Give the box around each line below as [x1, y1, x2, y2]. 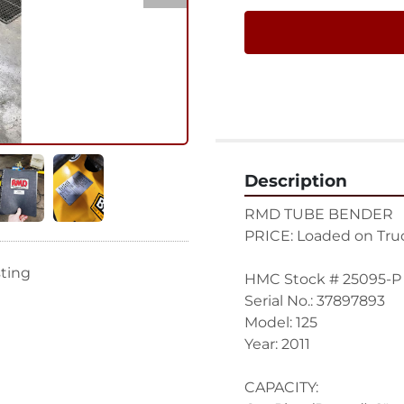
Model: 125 [244, 314, 317, 331]
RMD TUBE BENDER [244, 206, 393, 223]
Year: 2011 [244, 335, 310, 353]
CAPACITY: [244, 379, 318, 396]
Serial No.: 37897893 [244, 292, 385, 309]
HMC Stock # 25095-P [244, 271, 401, 288]
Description [244, 170, 347, 191]
